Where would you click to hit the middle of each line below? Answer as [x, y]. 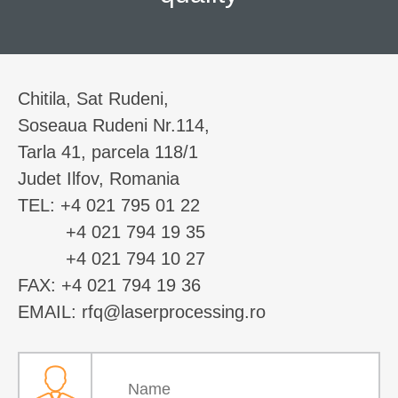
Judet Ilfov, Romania [99, 179]
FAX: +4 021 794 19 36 [109, 285]
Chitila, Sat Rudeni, [93, 99]
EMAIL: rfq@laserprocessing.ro [142, 312]
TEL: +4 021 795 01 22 [109, 205]
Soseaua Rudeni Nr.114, [114, 125]
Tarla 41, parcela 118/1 [108, 152]
